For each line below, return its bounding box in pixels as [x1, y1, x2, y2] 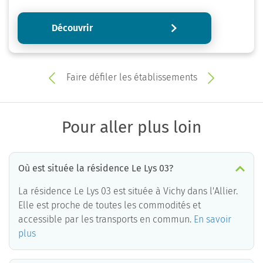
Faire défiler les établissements [66, 71, 197, 83]
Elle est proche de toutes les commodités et [18, 199, 201, 211]
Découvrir [51, 22, 93, 33]
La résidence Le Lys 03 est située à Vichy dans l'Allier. [18, 185, 238, 197]
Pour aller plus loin [62, 117, 201, 137]
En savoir [194, 213, 231, 225]
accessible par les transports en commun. [18, 213, 194, 225]
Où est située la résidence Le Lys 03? [18, 162, 173, 174]
